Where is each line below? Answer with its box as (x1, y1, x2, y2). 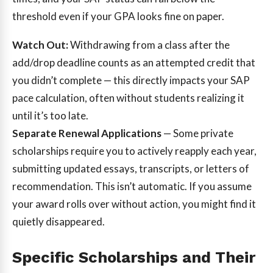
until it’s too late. (12, 109, 88, 122)
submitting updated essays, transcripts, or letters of (12, 162, 249, 175)
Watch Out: (12, 38, 68, 52)
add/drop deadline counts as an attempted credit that (12, 56, 255, 69)
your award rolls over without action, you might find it (12, 197, 256, 211)
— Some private (161, 127, 233, 140)
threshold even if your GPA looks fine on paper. (12, 9, 224, 23)
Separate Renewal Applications (12, 127, 161, 140)
